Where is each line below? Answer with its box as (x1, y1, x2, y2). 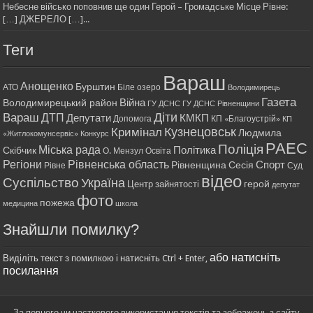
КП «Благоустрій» (211, 114, 281, 124)
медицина (3, 199, 38, 209)
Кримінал (111, 125, 163, 140)
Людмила (238, 127, 282, 139)
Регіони (3, 158, 43, 172)
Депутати (66, 112, 112, 125)
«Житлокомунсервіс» (3, 129, 79, 139)
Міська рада (38, 143, 101, 157)
